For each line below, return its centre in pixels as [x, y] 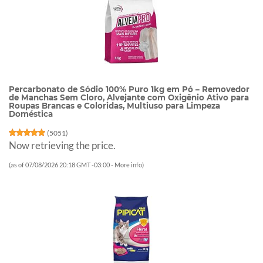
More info [128, 164]
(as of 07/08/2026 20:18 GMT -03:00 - [62, 164]
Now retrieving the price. [62, 145]
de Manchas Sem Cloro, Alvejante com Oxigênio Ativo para [129, 98]
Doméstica [31, 114]
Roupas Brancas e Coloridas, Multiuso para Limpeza [114, 106]
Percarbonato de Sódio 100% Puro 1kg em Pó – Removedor [129, 90]
